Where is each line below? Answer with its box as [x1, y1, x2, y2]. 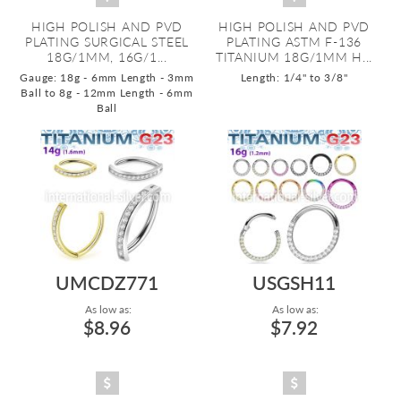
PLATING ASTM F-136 [226, 34, 363, 49]
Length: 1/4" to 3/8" [240, 71, 348, 84]
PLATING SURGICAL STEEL [24, 34, 190, 49]
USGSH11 [252, 271, 336, 294]
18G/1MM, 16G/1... [47, 49, 167, 64]
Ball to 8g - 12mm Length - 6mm [21, 86, 193, 99]
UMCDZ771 [55, 271, 158, 294]
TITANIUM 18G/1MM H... [215, 49, 373, 64]
